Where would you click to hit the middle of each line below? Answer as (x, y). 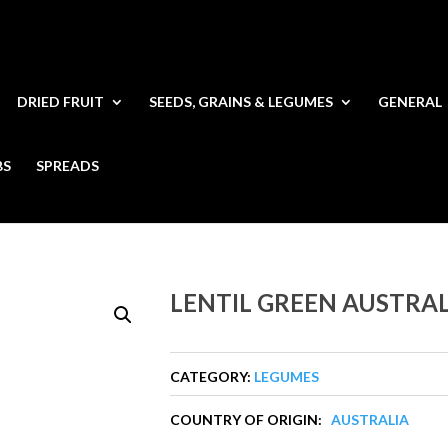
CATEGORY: (212, 376)
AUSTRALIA (370, 419)
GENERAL (410, 101)
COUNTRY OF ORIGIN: (251, 419)
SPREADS (67, 165)
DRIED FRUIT (60, 101)
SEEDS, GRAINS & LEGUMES (241, 101)
